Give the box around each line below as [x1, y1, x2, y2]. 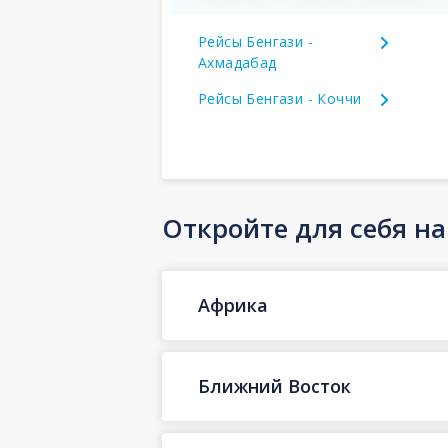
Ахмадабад [198, 52, 277, 72]
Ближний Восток [198, 374, 351, 399]
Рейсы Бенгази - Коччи [198, 88, 362, 108]
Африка [198, 293, 268, 318]
